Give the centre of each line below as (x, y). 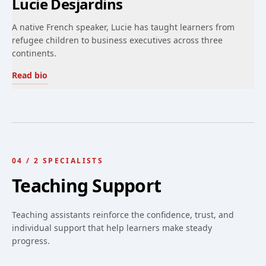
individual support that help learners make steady (112, 228)
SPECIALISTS (73, 161)
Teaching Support (86, 186)
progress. (31, 241)
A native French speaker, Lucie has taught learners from (123, 27)
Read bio (30, 75)
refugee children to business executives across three (117, 40)
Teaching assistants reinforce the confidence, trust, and (123, 215)
